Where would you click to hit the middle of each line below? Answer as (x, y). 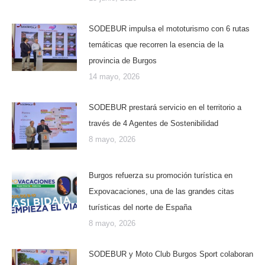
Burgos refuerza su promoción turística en (161, 175)
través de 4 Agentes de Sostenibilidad (153, 123)
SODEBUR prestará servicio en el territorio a (165, 107)
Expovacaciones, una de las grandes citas (161, 191)
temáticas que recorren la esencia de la (156, 44)
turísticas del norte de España (140, 207)
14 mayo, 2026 (114, 76)
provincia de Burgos (123, 60)
